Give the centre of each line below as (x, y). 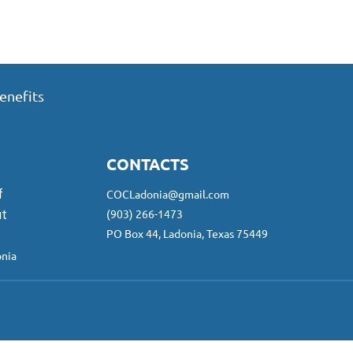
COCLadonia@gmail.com (168, 194)
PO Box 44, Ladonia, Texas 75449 (187, 233)
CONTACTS (148, 164)
